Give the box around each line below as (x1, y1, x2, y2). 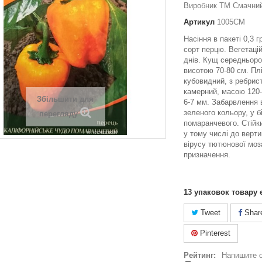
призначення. (184, 150, 230, 159)
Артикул (184, 18, 215, 26)
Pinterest (198, 229, 230, 237)
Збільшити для (37, 95, 94, 104)
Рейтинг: (184, 251, 216, 260)
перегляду (39, 109, 78, 118)
